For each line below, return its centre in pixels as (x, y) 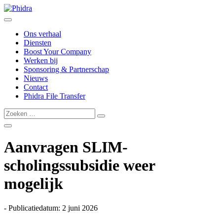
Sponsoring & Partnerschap (66, 69)
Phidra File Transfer (55, 96)
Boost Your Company (57, 52)
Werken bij (41, 60)
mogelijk (34, 184)
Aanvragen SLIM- (66, 147)
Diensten (37, 43)
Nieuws (36, 78)
